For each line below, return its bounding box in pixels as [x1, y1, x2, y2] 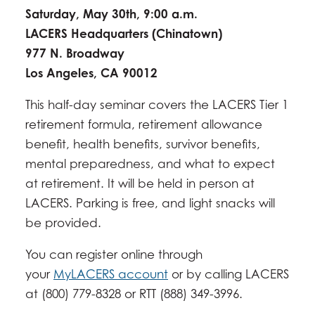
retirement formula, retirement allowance [25, 117, 262, 132]
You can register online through [25, 247, 202, 262]
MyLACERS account [53, 266, 168, 282]
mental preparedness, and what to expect [25, 156, 275, 172]
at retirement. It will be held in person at [25, 176, 255, 191]
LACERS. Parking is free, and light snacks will [25, 195, 275, 211]
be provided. [25, 215, 101, 231]
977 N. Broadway [25, 46, 124, 61]
